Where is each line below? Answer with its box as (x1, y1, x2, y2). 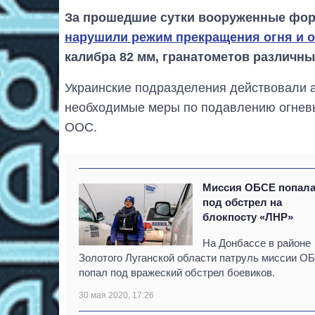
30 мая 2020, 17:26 (79, 290, 154, 301)
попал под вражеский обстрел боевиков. (79, 266, 275, 279)
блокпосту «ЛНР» (202, 211, 294, 224)
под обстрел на (202, 196, 283, 209)
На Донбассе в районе (202, 237, 311, 250)
